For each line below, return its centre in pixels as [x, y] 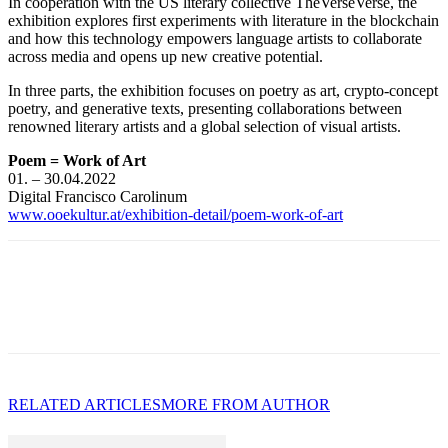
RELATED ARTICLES [84, 404]
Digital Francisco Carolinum [97, 196]
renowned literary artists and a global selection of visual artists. [204, 126]
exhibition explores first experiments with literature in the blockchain [223, 20]
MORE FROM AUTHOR [245, 404]
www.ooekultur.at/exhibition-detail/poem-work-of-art [175, 214]
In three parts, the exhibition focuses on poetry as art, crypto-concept [223, 90]
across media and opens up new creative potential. [165, 56]
